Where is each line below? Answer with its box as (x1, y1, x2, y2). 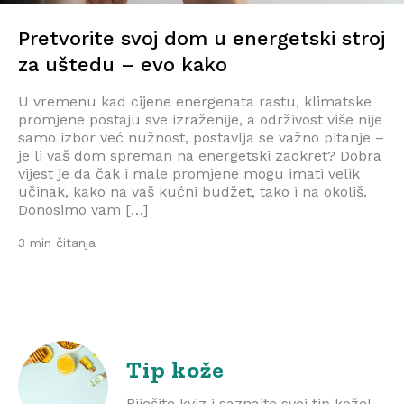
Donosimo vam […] (18, 200, 148, 218)
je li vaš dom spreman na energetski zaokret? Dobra (18, 146, 381, 164)
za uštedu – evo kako (18, 52, 227, 76)
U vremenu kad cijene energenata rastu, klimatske (18, 92, 372, 110)
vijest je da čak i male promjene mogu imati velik (18, 164, 360, 182)
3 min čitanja (18, 234, 96, 250)
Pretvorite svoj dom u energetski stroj (18, 26, 385, 50)
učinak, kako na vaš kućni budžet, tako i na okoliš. (18, 182, 367, 200)
